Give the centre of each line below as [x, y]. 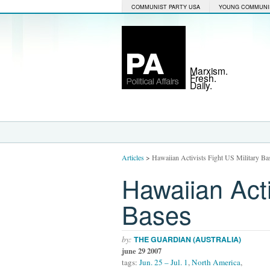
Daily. [201, 85]
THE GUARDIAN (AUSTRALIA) [187, 239]
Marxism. [209, 71]
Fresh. [203, 78]
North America [216, 262]
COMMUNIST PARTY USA [166, 7]
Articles [133, 157]
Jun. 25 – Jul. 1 [164, 262]
